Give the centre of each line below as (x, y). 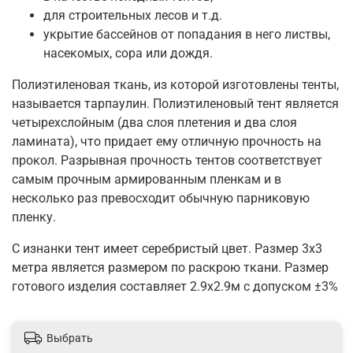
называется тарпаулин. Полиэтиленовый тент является (175, 103)
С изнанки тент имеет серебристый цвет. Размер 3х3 (167, 248)
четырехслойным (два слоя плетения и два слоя (154, 122)
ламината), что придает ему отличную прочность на (167, 141)
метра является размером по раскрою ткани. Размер (170, 267)
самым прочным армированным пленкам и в (147, 179)
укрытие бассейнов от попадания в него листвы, (187, 34)
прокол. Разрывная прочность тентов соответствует (167, 160)
